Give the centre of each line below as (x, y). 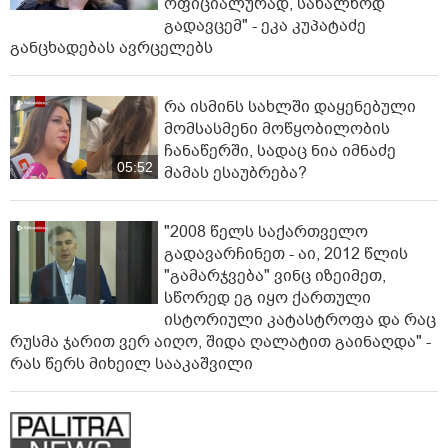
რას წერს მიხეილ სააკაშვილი (131, 363)
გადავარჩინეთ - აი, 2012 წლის (286, 253)
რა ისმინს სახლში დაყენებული (290, 106)
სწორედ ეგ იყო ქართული (267, 297)
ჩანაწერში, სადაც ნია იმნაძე (280, 150)
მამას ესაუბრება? (235, 172)
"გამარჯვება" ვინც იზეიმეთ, (275, 275)
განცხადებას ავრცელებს (111, 47)
